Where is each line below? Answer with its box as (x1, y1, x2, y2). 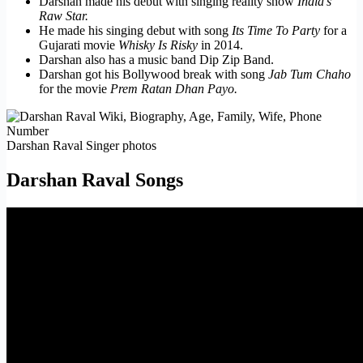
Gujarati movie (39, 37, 118, 52)
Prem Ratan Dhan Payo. (110, 81, 237, 96)
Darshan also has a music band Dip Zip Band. (39, 52, 274, 66)
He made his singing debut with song (39, 23, 232, 37)
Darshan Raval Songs (6, 169, 183, 190)
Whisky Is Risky (118, 37, 201, 52)
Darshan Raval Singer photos (6, 138, 156, 152)
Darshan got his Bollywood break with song (39, 66, 268, 81)
